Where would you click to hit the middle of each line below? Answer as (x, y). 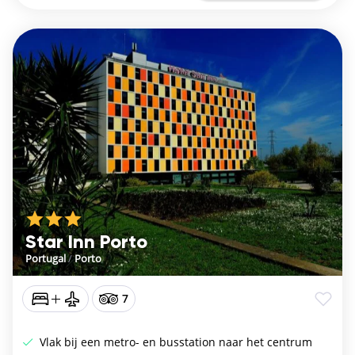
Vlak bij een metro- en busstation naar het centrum (174, 342)
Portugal (46, 258)
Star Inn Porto (86, 242)
